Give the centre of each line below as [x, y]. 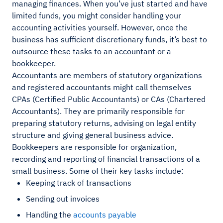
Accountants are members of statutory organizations [107, 75]
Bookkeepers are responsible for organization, [94, 147]
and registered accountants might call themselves [102, 87]
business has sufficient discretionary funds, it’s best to [110, 40]
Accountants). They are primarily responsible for [98, 111]
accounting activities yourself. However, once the [100, 28]
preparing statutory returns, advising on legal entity [104, 123]
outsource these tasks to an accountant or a [92, 52]
